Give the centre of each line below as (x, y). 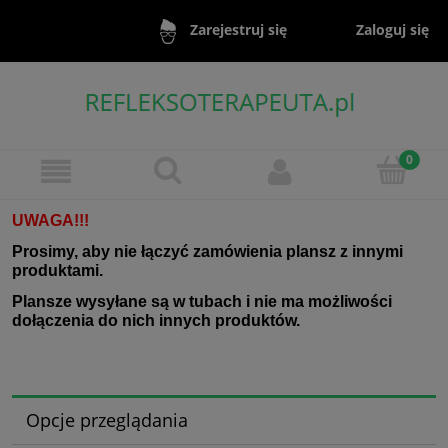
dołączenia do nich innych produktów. (156, 320)
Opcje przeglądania (106, 420)
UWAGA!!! (50, 220)
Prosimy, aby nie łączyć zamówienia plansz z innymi (207, 251)
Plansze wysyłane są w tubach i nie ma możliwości (202, 301)
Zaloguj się (393, 29)
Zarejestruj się (238, 30)
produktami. (57, 270)
